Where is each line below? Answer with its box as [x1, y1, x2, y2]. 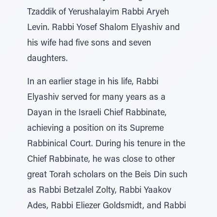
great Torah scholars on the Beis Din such [27, 171, 187, 180]
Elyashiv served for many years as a [27, 93, 166, 102]
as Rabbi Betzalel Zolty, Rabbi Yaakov [27, 186, 171, 195]
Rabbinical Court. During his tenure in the [27, 140, 185, 149]
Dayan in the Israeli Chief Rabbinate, [27, 109, 167, 118]
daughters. [27, 55, 68, 63]
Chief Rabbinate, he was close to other [27, 155, 175, 164]
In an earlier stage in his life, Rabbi [27, 78, 158, 87]
